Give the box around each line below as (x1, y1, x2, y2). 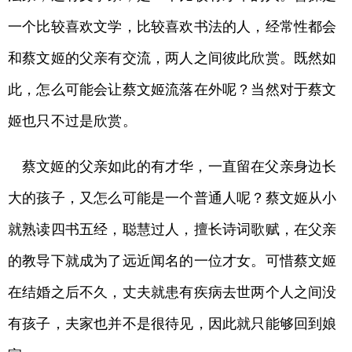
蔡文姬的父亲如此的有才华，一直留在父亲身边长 (22, 159, 337, 174)
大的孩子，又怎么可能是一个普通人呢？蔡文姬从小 (8, 190, 337, 206)
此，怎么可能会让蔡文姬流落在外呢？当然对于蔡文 (8, 82, 337, 97)
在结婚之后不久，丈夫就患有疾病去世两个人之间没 (8, 284, 337, 300)
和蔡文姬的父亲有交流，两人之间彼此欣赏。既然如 (8, 50, 337, 66)
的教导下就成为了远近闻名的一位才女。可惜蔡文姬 (8, 253, 337, 269)
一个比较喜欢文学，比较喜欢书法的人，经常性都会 (8, 19, 337, 35)
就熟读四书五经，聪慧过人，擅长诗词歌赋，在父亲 (8, 222, 337, 237)
